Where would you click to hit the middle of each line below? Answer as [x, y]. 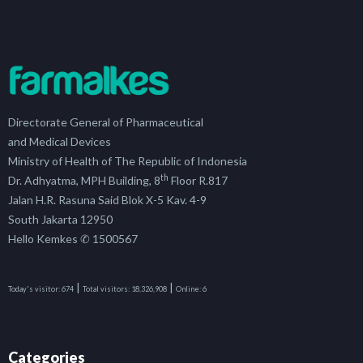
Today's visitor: [34, 289]
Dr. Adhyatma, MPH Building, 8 [84, 181]
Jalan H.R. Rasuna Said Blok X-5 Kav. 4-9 [107, 200]
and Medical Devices [60, 142]
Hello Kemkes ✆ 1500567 [73, 239]
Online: [188, 289]
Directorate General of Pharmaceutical [106, 122]
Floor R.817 [198, 181]
